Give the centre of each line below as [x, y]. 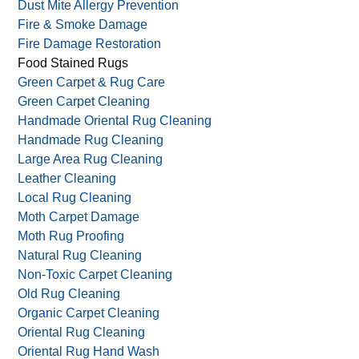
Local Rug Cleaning [75, 198]
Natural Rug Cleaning [80, 256]
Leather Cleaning [67, 179]
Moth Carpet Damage [79, 217]
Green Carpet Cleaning [84, 102]
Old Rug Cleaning [69, 294]
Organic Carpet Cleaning [89, 313]
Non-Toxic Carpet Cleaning [95, 275]
